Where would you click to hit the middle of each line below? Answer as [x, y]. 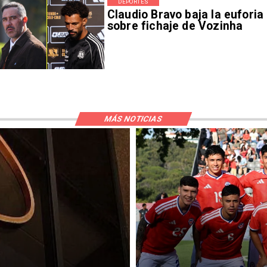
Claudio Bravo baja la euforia [185, 14]
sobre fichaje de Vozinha [175, 26]
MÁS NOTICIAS [133, 119]
